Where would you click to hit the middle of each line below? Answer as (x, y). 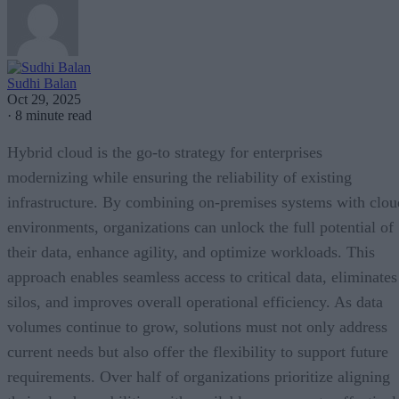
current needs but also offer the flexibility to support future (198, 351)
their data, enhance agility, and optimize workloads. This (191, 252)
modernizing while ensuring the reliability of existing (179, 177)
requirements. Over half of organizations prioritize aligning (199, 376)
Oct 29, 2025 (44, 99)
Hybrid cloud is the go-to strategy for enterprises (165, 152)
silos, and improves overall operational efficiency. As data (195, 301)
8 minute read (53, 115)
